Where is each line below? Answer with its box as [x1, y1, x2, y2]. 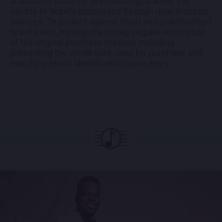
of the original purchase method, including [10, 37, 174, 48]
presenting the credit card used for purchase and [10, 47, 202, 58]
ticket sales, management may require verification [10, 26, 206, 37]
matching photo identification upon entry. [10, 57, 170, 68]
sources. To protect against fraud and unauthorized [10, 16, 211, 27]
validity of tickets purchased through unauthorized [10, 5, 208, 16]
